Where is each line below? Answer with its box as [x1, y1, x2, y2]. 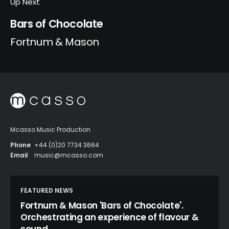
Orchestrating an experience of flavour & [20, 211, 199, 223]
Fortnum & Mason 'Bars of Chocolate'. [20, 199, 184, 212]
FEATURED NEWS [20, 186, 73, 195]
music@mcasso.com [34, 150, 103, 159]
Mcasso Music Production [10, 125, 90, 134]
